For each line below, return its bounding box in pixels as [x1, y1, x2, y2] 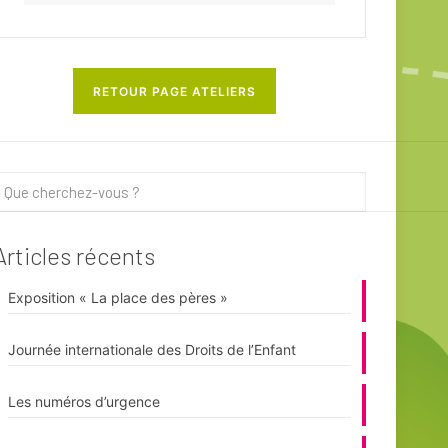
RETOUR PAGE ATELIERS [92, 83, 256, 99]
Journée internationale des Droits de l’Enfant [7, 340, 296, 358]
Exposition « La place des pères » [7, 288, 228, 306]
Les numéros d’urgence [7, 392, 160, 410]
